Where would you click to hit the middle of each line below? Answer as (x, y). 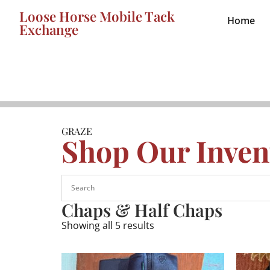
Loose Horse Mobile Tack (97, 16)
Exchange (49, 30)
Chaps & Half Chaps (142, 209)
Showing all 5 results (108, 225)
